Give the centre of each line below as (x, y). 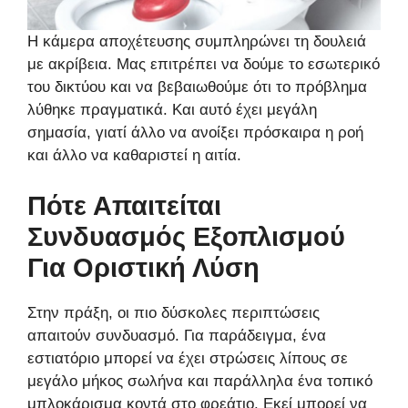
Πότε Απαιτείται (124, 205)
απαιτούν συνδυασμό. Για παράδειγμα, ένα (177, 335)
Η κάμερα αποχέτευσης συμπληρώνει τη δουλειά (197, 42)
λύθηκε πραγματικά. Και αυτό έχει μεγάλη (172, 110)
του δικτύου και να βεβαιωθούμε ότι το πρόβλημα (197, 87)
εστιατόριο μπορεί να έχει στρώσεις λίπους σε (188, 358)
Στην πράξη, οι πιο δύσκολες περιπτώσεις (173, 312)
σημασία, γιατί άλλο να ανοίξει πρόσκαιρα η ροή (195, 133)
